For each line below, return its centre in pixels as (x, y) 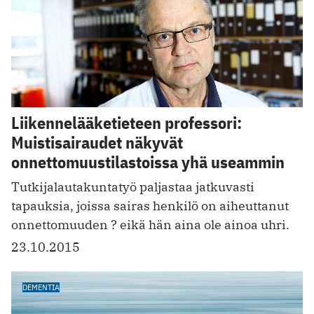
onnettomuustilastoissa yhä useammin (148, 162)
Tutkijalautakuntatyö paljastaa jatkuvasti (133, 186)
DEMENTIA (41, 287)
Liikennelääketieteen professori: (127, 122)
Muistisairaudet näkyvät (97, 142)
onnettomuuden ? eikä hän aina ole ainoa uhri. (150, 224)
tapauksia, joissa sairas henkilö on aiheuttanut (150, 205)
